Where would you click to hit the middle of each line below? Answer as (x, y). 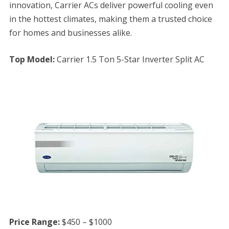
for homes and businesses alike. (70, 33)
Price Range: (34, 222)
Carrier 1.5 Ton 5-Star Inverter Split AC (130, 60)
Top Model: (33, 60)
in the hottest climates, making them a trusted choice (110, 19)
